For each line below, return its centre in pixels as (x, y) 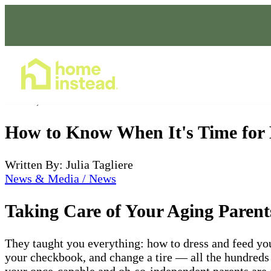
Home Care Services (203, 75)
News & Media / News (60, 178)
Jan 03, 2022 (36, 100)
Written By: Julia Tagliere (69, 164)
